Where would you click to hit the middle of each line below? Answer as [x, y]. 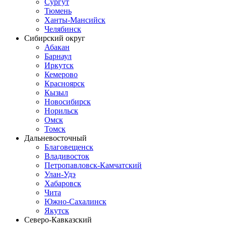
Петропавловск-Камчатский [93, 165]
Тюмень [58, 11]
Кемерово [61, 74]
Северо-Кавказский [58, 219]
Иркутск [59, 65]
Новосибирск [68, 101]
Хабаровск [63, 183]
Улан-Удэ [60, 174]
